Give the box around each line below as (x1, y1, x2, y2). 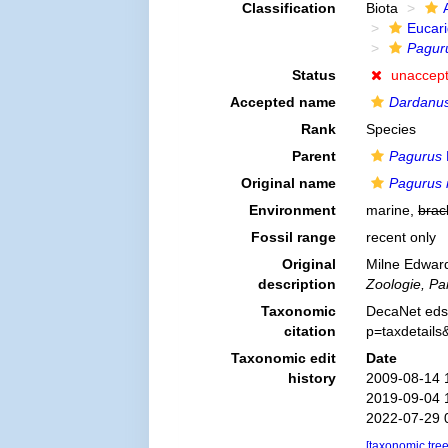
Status (291, 67, 336, 83)
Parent (291, 148, 336, 164)
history (287, 370, 336, 386)
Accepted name (229, 94, 336, 110)
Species (365, 121, 416, 137)
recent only (365, 229, 436, 245)
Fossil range (250, 229, 336, 245)
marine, (365, 202, 418, 218)
